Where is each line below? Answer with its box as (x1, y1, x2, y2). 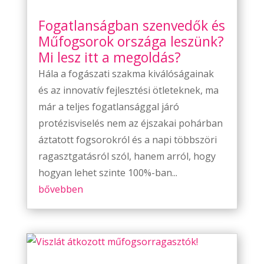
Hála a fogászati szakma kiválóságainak (38, 67, 214, 80)
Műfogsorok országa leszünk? (38, 31, 224, 51)
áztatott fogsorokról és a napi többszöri (38, 133, 217, 146)
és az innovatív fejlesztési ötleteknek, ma (38, 83, 219, 97)
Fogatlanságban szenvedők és (38, 15, 225, 35)
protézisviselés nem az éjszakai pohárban (38, 116, 223, 130)
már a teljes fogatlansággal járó (38, 100, 179, 113)
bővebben (38, 182, 83, 196)
